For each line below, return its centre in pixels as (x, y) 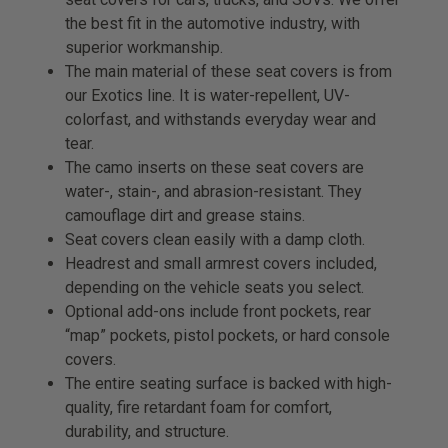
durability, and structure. (147, 431)
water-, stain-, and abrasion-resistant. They (214, 191)
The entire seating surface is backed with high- (229, 383)
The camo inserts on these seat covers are (215, 167)
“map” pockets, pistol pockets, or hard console (228, 335)
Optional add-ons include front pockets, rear (218, 311)
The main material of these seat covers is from (229, 71)
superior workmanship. (144, 47)
